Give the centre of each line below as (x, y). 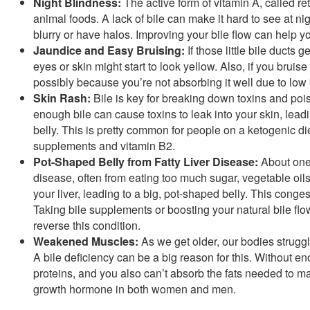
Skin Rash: (62, 98)
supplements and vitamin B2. (104, 145)
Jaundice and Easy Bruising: (109, 50)
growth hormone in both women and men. (135, 289)
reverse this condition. (87, 225)
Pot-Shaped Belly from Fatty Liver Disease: (146, 161)
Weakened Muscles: (86, 241)
